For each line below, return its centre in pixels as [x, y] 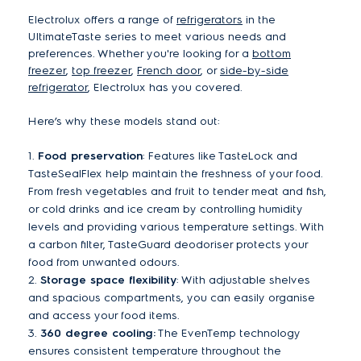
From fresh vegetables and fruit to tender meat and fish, [177, 191]
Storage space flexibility [108, 280]
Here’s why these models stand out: [124, 121]
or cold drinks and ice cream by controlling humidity [166, 209]
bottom [272, 54]
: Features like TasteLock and [220, 156]
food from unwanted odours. [104, 262]
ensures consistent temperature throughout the [155, 351]
